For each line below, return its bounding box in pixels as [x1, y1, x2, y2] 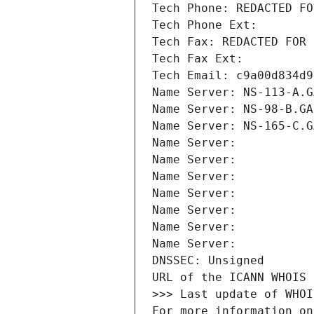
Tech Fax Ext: [152, 52, 243, 66]
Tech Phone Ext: [152, 18, 257, 32]
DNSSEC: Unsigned [152, 254, 264, 268]
